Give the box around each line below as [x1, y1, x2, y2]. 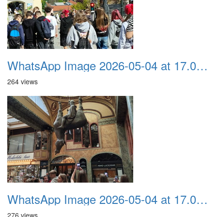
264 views [7, 77, 38, 86]
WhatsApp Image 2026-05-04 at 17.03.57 [196, 190, 208, 207]
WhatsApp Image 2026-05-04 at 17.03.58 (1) [196, 57, 208, 74]
